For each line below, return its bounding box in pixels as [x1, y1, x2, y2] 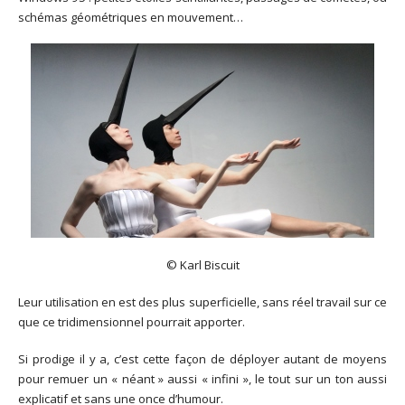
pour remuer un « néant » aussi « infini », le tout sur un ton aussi [18, 370, 387, 387]
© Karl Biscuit [165, 257, 240, 274]
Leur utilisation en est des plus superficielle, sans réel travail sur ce [18, 293, 387, 310]
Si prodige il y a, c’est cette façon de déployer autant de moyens [18, 350, 387, 367]
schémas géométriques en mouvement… [18, 8, 243, 25]
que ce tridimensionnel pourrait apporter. [18, 313, 245, 330]
